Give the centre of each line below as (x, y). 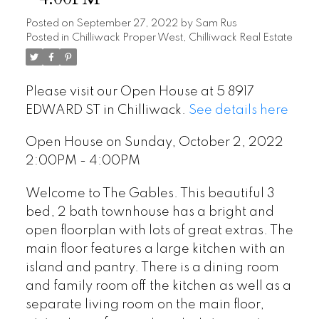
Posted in (47, 37)
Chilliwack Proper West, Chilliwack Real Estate (182, 37)
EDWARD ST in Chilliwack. (107, 110)
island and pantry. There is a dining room (152, 268)
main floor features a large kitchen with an (155, 250)
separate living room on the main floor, (145, 305)
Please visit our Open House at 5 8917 (140, 91)
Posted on (51, 23)
